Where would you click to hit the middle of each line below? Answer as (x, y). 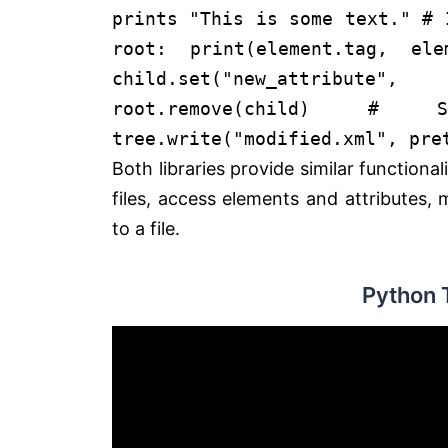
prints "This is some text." (261, 18)
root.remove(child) (240, 108)
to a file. (146, 228)
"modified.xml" (310, 138)
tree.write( (172, 138)
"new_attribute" (304, 78)
